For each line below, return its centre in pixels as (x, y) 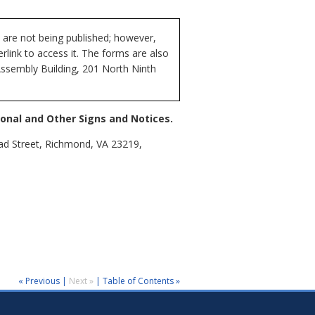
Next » (82, 281)
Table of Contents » (141, 281)
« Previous (39, 281)
